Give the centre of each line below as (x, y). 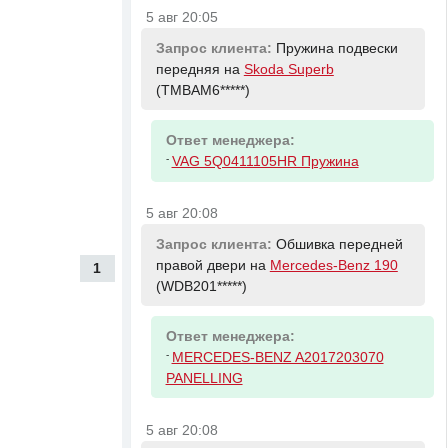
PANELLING (204, 378)
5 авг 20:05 (182, 18)
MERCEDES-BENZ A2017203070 (277, 357)
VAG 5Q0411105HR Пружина (265, 161)
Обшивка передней (339, 244)
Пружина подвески (336, 48)
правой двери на (212, 265)
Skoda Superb (288, 69)
